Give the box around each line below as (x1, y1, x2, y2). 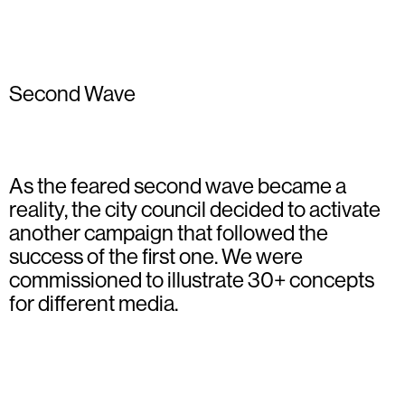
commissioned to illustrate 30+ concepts (9, 267, 374, 292)
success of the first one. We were (9, 243, 303, 268)
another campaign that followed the (9, 220, 328, 245)
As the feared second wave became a (9, 173, 346, 198)
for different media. (9, 290, 178, 316)
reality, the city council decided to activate (9, 196, 381, 221)
